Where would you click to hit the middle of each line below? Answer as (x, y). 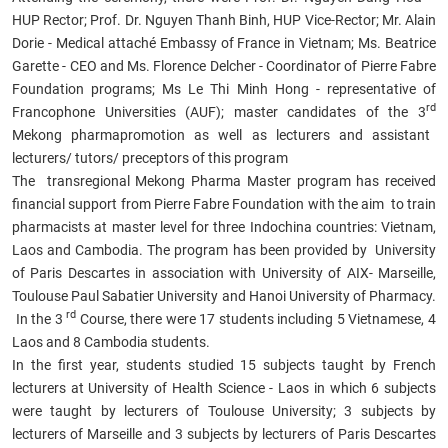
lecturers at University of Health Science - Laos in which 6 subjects (224, 387)
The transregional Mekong (101, 180)
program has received (366, 180)
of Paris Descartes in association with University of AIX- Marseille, (224, 272)
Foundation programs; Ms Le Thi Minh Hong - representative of (224, 88)
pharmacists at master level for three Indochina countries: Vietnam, (224, 226)
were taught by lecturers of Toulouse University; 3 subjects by (224, 410)
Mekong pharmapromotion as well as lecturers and (192, 134)
